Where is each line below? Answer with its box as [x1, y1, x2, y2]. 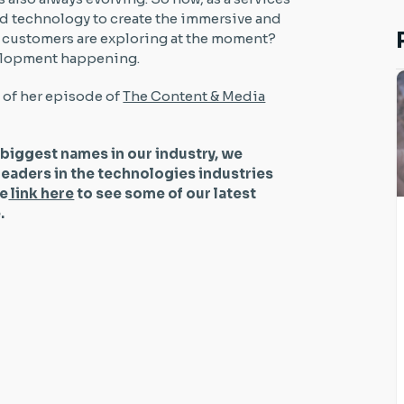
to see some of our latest [74, 184, 257, 202]
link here [8, 184, 75, 202]
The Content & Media [123, 87, 266, 105]
